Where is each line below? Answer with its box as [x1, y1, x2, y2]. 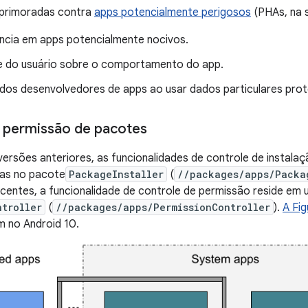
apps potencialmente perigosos [94, 5, 251, 19]
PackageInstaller [69, 168, 164, 181]
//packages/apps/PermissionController [56, 201, 270, 214]
